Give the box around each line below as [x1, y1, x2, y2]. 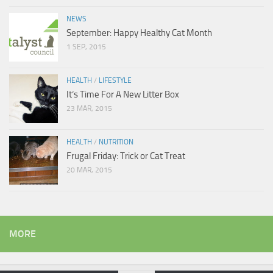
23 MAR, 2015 [66, 104, 112, 113]
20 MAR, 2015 [66, 166, 112, 175]
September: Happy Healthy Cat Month [66, 27, 212, 39]
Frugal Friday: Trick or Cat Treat [66, 151, 185, 162]
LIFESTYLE [99, 76, 132, 85]
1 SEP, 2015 [66, 43, 106, 52]
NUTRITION [99, 138, 133, 147]
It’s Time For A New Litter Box [66, 89, 179, 101]
